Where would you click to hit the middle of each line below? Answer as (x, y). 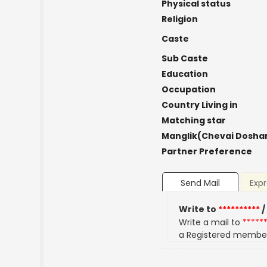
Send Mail (200, 183)
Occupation (188, 89)
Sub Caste (184, 58)
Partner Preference (207, 151)
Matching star (193, 120)
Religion (179, 19)
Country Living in (199, 105)
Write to (199, 209)
